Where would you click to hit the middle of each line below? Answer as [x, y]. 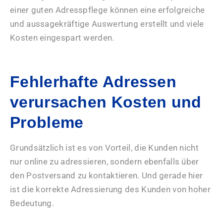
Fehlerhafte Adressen [93, 82]
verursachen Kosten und [106, 102]
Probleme [47, 122]
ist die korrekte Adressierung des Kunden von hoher [110, 189]
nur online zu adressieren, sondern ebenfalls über [105, 161]
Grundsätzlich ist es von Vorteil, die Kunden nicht [104, 147]
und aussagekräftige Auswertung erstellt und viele [107, 24]
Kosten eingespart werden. [62, 37]
